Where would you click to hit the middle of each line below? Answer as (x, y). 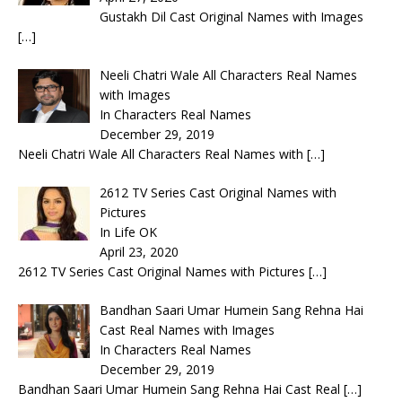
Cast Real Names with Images (187, 329)
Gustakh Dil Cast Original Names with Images (231, 16)
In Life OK (128, 232)
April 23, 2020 (139, 251)
